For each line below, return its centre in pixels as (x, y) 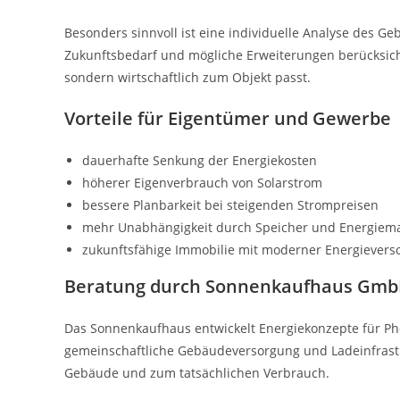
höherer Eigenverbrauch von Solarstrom (202, 182)
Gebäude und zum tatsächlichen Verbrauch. (197, 372)
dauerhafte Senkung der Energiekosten (200, 160)
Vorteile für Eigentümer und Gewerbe (228, 118)
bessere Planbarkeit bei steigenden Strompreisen (230, 204)
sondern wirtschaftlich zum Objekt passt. (187, 77)
